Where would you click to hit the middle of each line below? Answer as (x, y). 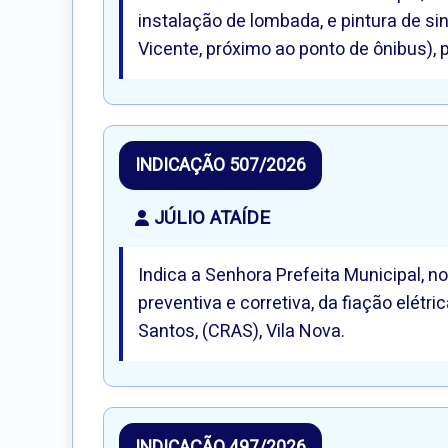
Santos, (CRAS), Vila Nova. (241, 332)
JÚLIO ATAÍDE (212, 219)
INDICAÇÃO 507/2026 (220, 166)
